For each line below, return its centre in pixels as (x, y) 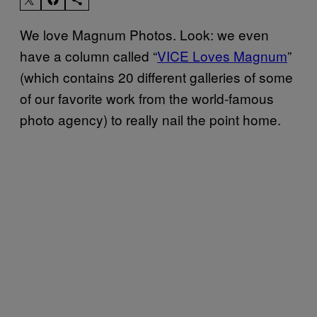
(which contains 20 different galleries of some (156, 76)
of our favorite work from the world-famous (147, 98)
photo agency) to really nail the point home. (150, 119)
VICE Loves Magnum (222, 55)
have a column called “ (88, 55)
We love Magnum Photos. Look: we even (144, 34)
